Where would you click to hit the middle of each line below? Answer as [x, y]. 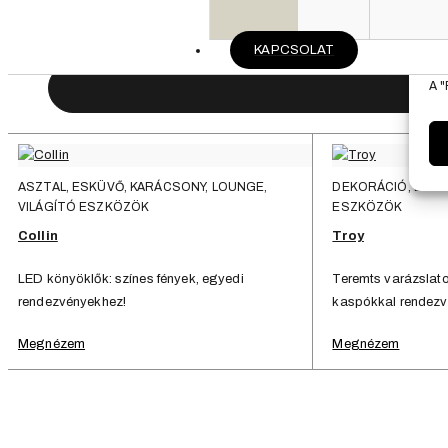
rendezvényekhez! [72, 302]
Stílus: [82, 39]
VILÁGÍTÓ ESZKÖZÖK [84, 207]
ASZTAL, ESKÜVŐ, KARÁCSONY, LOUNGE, [143, 187]
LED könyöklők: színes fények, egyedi [131, 279]
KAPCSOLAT [294, 50]
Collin [38, 236]
